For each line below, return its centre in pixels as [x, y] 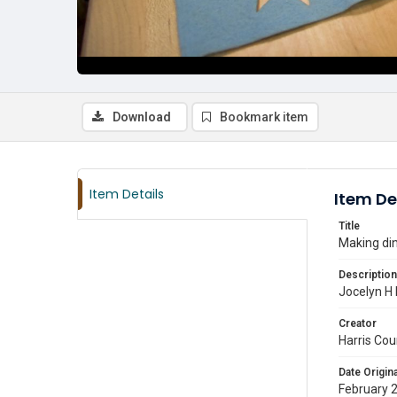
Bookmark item [264, 117]
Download [142, 117]
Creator [358, 323]
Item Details [127, 194]
